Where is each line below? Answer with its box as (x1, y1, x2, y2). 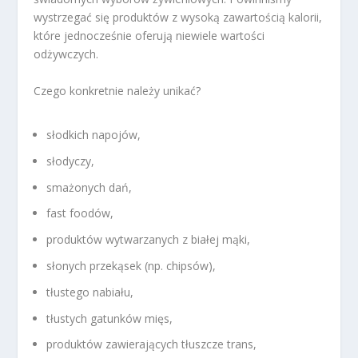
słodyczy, (46, 153, 95, 169)
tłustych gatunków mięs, (46, 310, 173, 326)
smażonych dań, (46, 179, 133, 195)
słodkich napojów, (46, 127, 141, 143)
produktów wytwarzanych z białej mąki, (46, 232, 251, 248)
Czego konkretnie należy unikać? (34, 82, 201, 98)
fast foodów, (46, 205, 114, 221)
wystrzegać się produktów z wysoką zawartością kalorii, (34, 10, 323, 26)
